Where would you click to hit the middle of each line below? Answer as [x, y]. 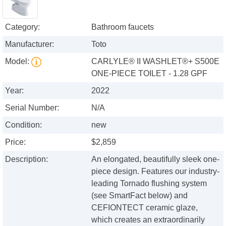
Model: [18, 62]
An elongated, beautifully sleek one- [156, 159]
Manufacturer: [30, 44]
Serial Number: [32, 108]
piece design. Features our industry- [156, 172]
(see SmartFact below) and [140, 196]
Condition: [23, 125]
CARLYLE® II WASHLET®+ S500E [156, 62]
